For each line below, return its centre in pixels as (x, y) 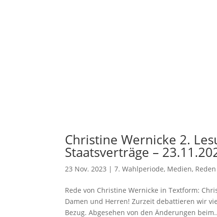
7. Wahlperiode (139, 169)
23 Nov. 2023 (86, 169)
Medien (180, 169)
